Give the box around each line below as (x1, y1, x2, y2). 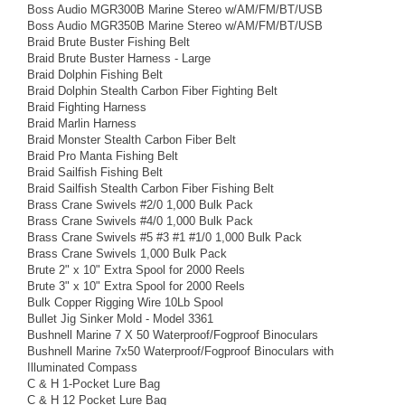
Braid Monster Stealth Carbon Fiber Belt (27, 132, 236, 146)
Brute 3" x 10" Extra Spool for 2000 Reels (27, 278, 245, 293)
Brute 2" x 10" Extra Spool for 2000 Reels (27, 262, 245, 277)
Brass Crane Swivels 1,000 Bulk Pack (27, 246, 227, 260)
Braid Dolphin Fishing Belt (27, 67, 163, 81)
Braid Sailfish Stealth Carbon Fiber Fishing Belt (27, 181, 274, 195)
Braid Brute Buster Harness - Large (27, 51, 211, 65)
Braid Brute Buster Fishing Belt (27, 34, 190, 49)
